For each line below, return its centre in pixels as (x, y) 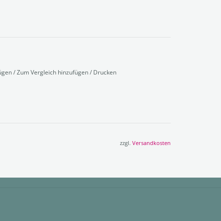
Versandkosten (151, 143)
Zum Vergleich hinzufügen (53, 72)
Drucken (105, 72)
